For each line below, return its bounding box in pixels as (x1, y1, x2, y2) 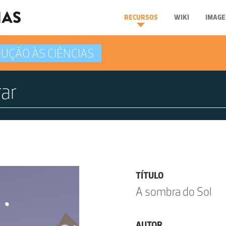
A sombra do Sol (136, 184, 211, 199)
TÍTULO (136, 170, 163, 181)
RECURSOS (124, 13, 158, 22)
